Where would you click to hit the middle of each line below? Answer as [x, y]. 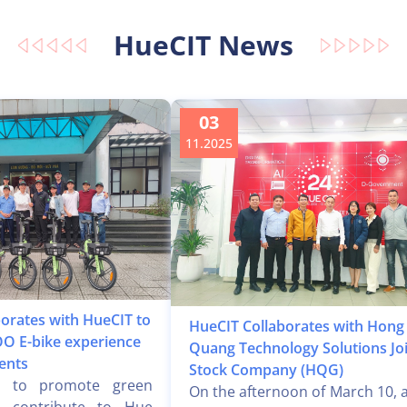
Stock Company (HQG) [266, 370]
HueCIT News [203, 45]
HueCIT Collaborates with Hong [297, 327]
